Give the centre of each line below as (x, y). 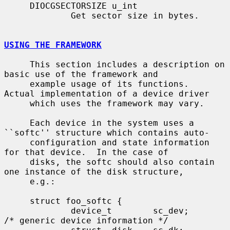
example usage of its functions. (17, 84)
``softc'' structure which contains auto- (107, 132)
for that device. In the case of (86, 152)
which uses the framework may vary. (17, 103)
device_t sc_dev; (37, 210)
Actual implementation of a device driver (107, 93)
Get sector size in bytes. (37, 15)
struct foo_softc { (17, 201)
